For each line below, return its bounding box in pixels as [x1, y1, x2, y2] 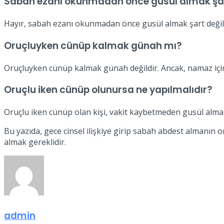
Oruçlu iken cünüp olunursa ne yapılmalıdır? [4, 83, 212, 97]
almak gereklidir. [4, 136, 66, 147]
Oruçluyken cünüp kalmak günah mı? [4, 38, 181, 52]
